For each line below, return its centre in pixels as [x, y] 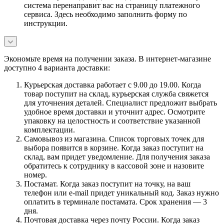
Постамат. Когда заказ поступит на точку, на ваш [107, 183]
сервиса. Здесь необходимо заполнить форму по [105, 14]
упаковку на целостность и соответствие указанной [112, 120]
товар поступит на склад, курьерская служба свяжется [116, 93]
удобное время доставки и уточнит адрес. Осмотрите [114, 111]
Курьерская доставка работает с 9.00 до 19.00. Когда [112, 84]
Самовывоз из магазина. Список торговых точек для [114, 138]
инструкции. [46, 23]
